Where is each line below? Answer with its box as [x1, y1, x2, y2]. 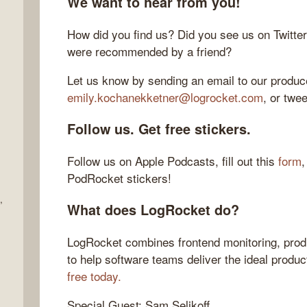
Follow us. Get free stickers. [67, 119, 251, 139]
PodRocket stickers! [67, 169, 171, 186]
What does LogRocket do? [67, 199, 239, 219]
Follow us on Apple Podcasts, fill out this [67, 151, 278, 169]
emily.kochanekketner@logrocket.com [67, 88, 263, 106]
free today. [67, 267, 121, 284]
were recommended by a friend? [67, 42, 232, 60]
